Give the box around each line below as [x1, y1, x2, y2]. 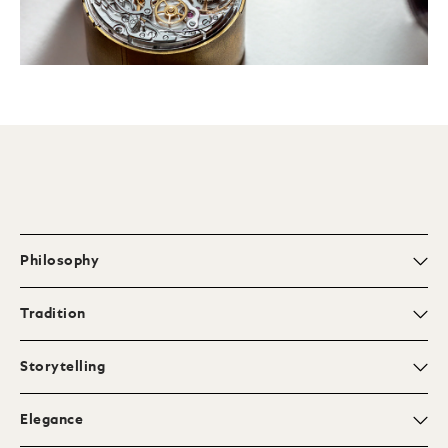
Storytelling [20, 360, 105, 375]
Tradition [20, 307, 86, 322]
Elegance [20, 413, 83, 428]
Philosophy [20, 254, 99, 269]
